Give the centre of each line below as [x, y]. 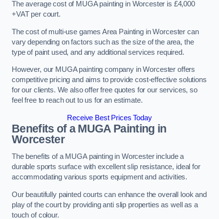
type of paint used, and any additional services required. [98, 52]
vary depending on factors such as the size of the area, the [103, 42]
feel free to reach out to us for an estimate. [77, 100]
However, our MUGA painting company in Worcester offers [104, 70]
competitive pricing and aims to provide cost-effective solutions [109, 80]
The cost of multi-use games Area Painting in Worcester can [105, 32]
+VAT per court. [36, 14]
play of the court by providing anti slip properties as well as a [105, 205]
